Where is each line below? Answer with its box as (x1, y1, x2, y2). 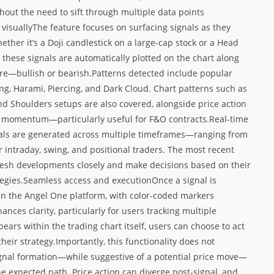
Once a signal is (152, 174, 217, 186)
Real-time (209, 113, 248, 125)
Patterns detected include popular (92, 67, 232, 79)
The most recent (168, 143, 234, 155)
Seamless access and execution (23, 174, 152, 186)
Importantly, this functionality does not (56, 235, 215, 247)
